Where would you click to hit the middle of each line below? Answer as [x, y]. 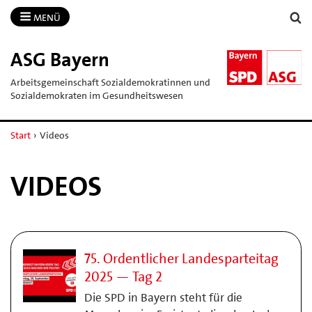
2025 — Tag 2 [123, 276]
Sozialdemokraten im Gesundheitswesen [97, 95]
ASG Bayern [60, 60]
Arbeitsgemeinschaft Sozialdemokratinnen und [110, 82]
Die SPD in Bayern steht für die [163, 297]
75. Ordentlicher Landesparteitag [181, 258]
